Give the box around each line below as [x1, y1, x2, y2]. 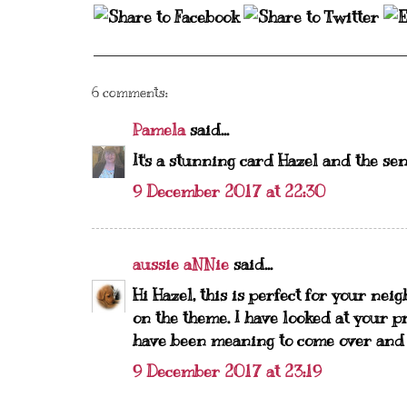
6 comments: [92, 84, 168, 101]
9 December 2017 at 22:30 [133, 182, 325, 202]
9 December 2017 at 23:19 [133, 362, 322, 382]
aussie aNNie [133, 254, 229, 274]
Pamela [133, 120, 185, 140]
